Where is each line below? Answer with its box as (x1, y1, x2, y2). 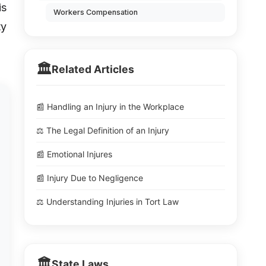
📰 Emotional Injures (36, 149, 112, 159)
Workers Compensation (53, 8, 138, 17)
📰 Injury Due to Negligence (36, 173, 143, 183)
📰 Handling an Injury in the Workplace (36, 102, 184, 112)
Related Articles (52, 63, 134, 75)
